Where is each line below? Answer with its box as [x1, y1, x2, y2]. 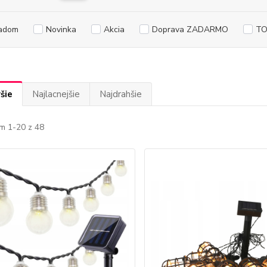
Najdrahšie [99, 88, 142, 100]
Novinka [45, 24, 76, 35]
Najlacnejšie [32, 88, 80, 100]
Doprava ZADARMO [151, 24, 228, 35]
